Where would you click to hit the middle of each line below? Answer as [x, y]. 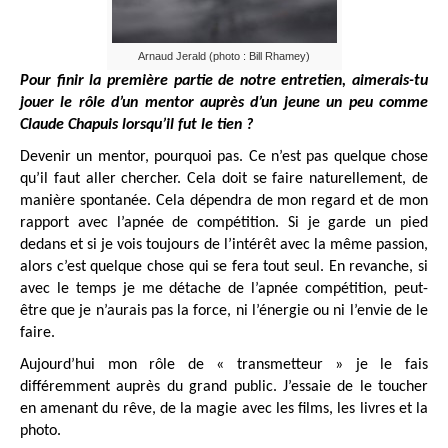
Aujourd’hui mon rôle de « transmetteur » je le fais [224, 364]
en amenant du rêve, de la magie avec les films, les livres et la [224, 408]
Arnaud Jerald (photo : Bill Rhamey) [224, 55]
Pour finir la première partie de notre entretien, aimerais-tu [224, 80]
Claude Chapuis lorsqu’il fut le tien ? [136, 124]
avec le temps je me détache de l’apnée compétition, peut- [224, 288]
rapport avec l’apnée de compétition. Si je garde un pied [224, 222]
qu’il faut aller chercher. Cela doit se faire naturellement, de [224, 178]
